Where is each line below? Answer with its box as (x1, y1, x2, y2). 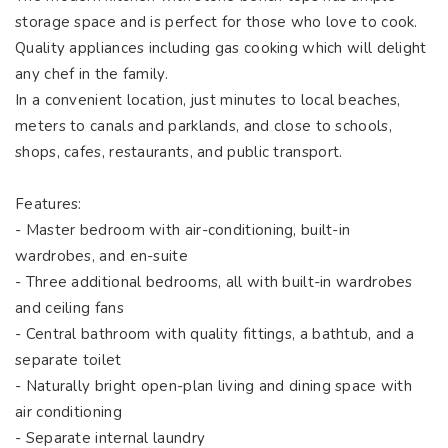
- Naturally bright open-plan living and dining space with (15, 376, 413, 396)
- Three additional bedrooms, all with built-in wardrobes (15, 272, 413, 292)
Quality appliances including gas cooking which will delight (15, 38, 427, 58)
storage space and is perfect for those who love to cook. (15, 12, 418, 32)
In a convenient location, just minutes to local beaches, (15, 90, 401, 110)
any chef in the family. (15, 64, 168, 84)
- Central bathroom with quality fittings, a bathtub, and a (15, 324, 415, 344)
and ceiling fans (15, 298, 124, 318)
